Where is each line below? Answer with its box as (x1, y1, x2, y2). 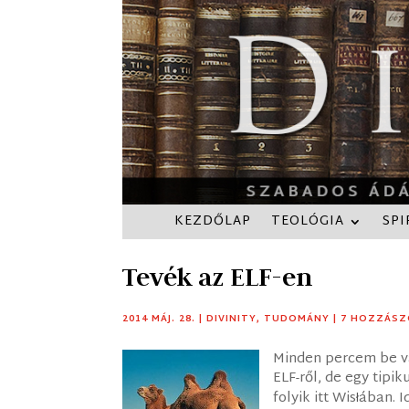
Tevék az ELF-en (122, 260, 313, 293)
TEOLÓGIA (271, 209, 344, 233)
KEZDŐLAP (174, 209, 251, 233)
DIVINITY (206, 309, 257, 328)
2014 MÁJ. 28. (122, 309, 196, 328)
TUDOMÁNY (264, 309, 330, 328)
